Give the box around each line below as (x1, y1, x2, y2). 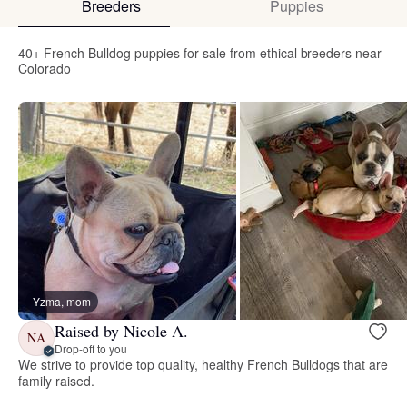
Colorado (18, 59, 71, 78)
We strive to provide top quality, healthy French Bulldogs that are (18, 355, 389, 374)
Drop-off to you (55, 340, 127, 356)
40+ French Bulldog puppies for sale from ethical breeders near (18, 44, 382, 63)
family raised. (18, 372, 94, 391)
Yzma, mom (33, 293, 91, 310)
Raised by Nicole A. (55, 319, 188, 342)
